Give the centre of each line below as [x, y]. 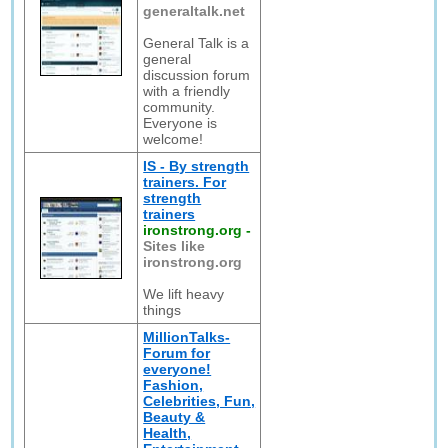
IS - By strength [196, 166]
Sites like [174, 246]
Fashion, [173, 385]
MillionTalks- [187, 337]
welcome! [173, 139]
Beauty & [174, 417]
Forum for [177, 353]
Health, [167, 433]
